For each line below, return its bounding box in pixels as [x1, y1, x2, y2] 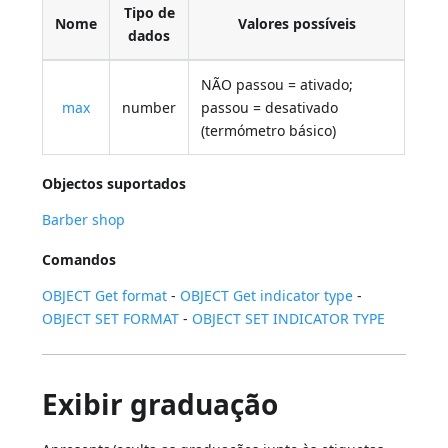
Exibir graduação [42, 385, 279, 424]
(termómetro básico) [201, 121, 337, 141]
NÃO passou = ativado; [201, 75, 354, 95]
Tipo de [123, 3, 175, 23]
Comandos [42, 250, 117, 270]
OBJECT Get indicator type [180, 286, 354, 306]
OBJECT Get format [42, 286, 168, 306]
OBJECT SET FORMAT [42, 309, 180, 329]
